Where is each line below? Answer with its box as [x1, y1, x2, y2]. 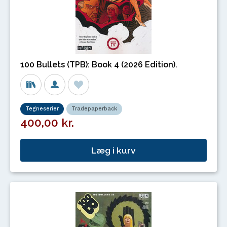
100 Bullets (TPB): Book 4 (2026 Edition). [20, 60, 177, 70]
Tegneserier [25, 105, 59, 112]
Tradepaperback [71, 105, 117, 112]
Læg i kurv [91, 144, 136, 156]
